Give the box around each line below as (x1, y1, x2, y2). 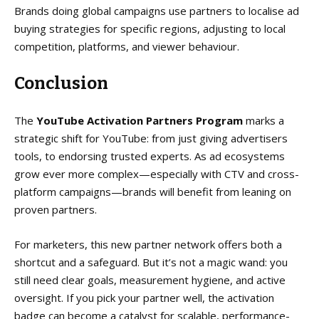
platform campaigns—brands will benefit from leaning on (14, 184, 291, 199)
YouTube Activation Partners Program (36, 113, 243, 127)
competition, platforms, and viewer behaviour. (14, 38, 239, 53)
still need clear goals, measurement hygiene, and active (14, 272, 286, 287)
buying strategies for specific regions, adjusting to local (14, 21, 286, 36)
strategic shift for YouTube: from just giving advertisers (14, 130, 288, 145)
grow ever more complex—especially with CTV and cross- (14, 166, 299, 181)
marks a (243, 113, 284, 127)
